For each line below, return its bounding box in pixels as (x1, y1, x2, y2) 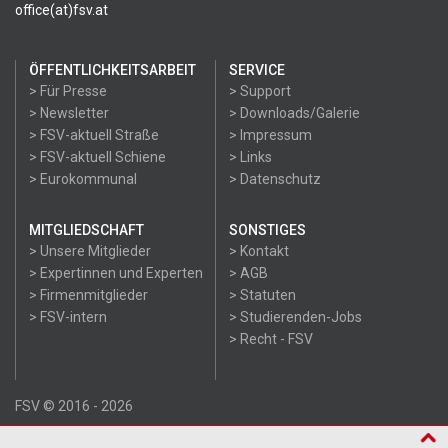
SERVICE (229, 62, 285, 78)
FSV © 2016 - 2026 (15, 398, 133, 414)
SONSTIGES (229, 222, 306, 238)
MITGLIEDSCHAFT (29, 222, 144, 238)
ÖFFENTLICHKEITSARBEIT (29, 62, 196, 78)
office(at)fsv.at (15, 2, 108, 18)
